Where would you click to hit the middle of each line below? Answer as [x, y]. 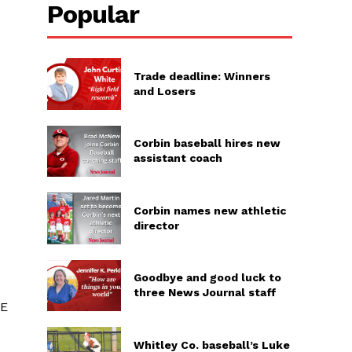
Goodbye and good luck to [207, 278]
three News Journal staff [205, 293]
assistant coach [178, 158]
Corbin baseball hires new [207, 143]
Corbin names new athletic [209, 210]
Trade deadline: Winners [202, 76]
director [156, 225]
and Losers [164, 91]
